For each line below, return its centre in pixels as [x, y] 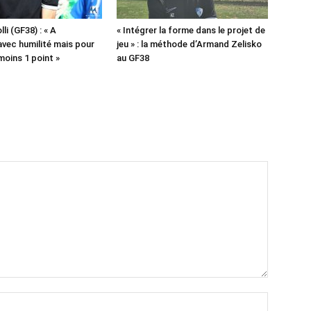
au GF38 [133, 58]
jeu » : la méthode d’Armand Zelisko [189, 44]
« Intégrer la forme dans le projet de [191, 30]
